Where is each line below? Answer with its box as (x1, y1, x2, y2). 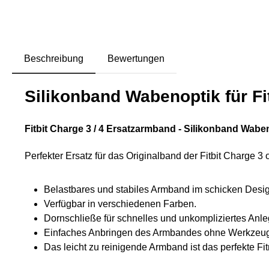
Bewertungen (107, 53, 165, 64)
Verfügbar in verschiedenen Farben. (44, 199, 196, 210)
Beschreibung (24, 53, 83, 64)
